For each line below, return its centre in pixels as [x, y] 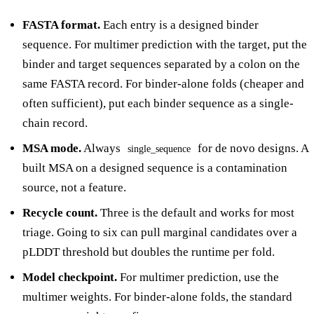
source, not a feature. [74, 187]
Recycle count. [60, 212]
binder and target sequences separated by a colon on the [161, 64]
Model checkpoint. [70, 277]
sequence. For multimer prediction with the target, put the [165, 44]
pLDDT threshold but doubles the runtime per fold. [149, 252]
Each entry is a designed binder [179, 25]
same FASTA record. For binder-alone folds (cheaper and [163, 83]
